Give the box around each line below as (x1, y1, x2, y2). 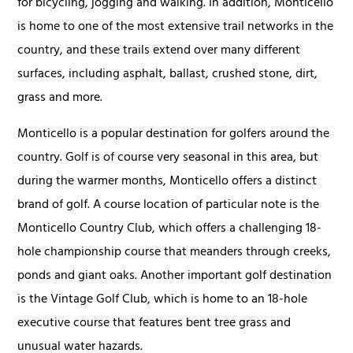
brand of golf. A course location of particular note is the (17, 193, 320, 217)
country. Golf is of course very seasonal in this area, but (17, 146, 319, 170)
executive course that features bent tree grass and (17, 311, 292, 336)
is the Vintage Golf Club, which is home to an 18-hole (17, 288, 308, 312)
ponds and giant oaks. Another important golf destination (17, 264, 333, 288)
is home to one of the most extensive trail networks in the (17, 15, 334, 39)
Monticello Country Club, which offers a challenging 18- (17, 217, 322, 241)
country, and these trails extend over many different (17, 39, 301, 63)
